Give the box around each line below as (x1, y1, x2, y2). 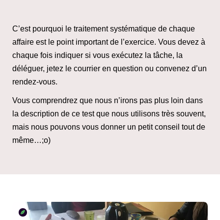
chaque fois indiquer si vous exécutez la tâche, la (12, 51, 183, 59)
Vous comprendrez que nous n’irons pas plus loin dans (12, 96, 203, 105)
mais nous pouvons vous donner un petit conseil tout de (12, 123, 205, 131)
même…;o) (12, 136, 51, 144)
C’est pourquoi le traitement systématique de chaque (12, 24, 195, 33)
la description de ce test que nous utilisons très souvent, (12, 110, 206, 118)
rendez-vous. (12, 77, 57, 86)
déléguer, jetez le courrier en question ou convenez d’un (12, 64, 207, 73)
